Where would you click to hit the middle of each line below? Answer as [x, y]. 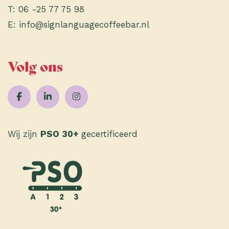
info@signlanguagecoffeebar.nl [84, 24]
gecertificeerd [108, 134]
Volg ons [35, 66]
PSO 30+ [60, 134]
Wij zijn [24, 134]
